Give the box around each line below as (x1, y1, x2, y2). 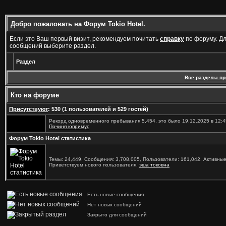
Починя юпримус (49, 124, 89, 129)
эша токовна (139, 162, 169, 167)
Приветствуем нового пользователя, (49, 162, 139, 167)
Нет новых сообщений (84, 202, 142, 207)
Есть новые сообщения (84, 192, 144, 197)
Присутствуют (9, 106, 48, 112)
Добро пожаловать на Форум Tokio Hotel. (11, 20, 145, 28)
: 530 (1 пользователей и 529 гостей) (48, 106, 148, 112)
